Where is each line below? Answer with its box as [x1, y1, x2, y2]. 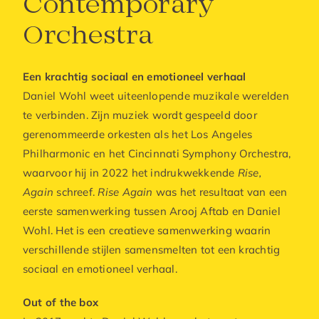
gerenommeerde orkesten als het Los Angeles [23, 127, 253, 141]
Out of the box [23, 296, 99, 309]
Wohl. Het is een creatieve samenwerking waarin [23, 224, 271, 237]
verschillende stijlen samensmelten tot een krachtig [23, 243, 281, 256]
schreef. [53, 185, 98, 199]
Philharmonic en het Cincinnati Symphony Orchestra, [23, 147, 291, 160]
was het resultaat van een [152, 185, 288, 199]
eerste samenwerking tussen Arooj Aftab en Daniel [23, 204, 281, 218]
